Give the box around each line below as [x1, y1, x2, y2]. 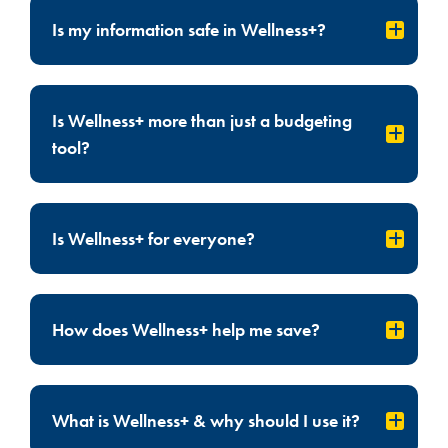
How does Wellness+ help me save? [52, 318, 320, 342]
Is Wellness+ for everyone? [52, 227, 255, 251]
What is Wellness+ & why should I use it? [52, 409, 360, 433]
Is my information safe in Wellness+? [52, 18, 326, 42]
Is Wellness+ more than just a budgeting [52, 109, 352, 133]
